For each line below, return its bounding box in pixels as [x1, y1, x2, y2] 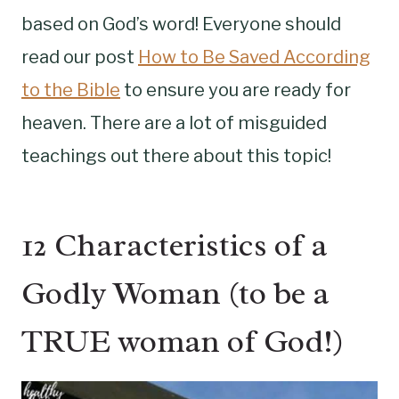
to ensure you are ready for [120, 78, 351, 101]
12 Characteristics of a [21, 224, 328, 265]
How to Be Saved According [138, 45, 370, 68]
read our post [21, 45, 138, 68]
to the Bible [21, 78, 120, 101]
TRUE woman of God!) [21, 320, 344, 362]
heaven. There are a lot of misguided [21, 111, 327, 134]
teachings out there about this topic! [21, 144, 331, 167]
